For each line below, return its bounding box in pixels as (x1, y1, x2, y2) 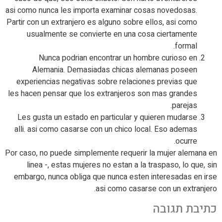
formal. (175, 40, 197, 52)
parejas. (172, 100, 197, 111)
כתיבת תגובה (153, 200, 217, 218)
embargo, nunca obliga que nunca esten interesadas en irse (14, 171, 217, 183)
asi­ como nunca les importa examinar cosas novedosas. (5, 4, 197, 16)
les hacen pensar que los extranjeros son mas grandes (8, 88, 197, 100)
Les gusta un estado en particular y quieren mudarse (17, 111, 197, 123)
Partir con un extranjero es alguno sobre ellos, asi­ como (6, 16, 197, 28)
